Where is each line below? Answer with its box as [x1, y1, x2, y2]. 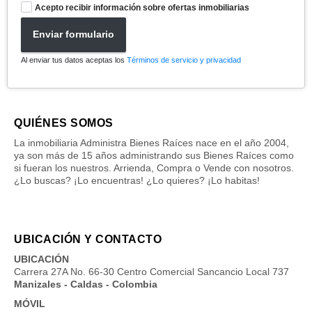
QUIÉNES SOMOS [14, 116, 114, 129]
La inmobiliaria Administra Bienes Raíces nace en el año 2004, [14, 136, 289, 148]
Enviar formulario [33, 29, 114, 40]
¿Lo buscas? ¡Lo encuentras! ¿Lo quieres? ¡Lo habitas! [14, 174, 260, 186]
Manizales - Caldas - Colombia [14, 278, 157, 290]
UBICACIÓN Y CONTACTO [14, 233, 162, 245]
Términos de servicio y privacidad [127, 55, 241, 64]
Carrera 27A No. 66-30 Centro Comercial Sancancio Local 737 [14, 265, 289, 277]
